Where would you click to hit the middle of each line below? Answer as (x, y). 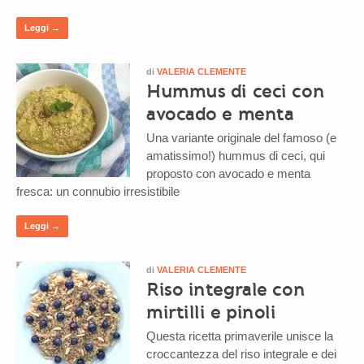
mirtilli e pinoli (211, 312)
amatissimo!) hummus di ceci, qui (236, 155)
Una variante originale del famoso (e (241, 137)
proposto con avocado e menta (228, 173)
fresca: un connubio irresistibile (98, 191)
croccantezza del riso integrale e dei (241, 353)
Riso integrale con (226, 289)
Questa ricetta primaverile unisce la (240, 336)
